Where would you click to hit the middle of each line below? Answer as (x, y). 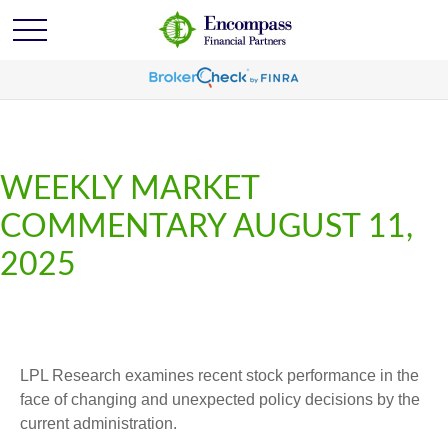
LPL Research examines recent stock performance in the (219, 375)
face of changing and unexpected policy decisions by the (220, 399)
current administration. (98, 423)
